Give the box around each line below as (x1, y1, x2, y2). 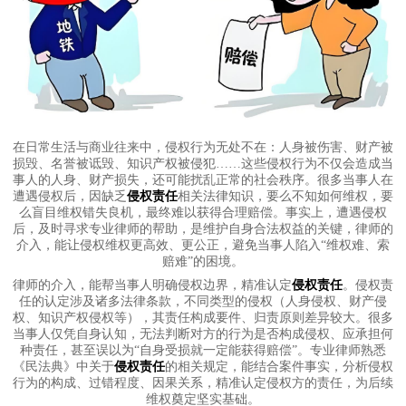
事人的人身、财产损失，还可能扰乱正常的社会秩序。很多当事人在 (13, 173, 393, 188)
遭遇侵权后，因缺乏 (13, 189, 127, 204)
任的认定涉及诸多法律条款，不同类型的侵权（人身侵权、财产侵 (19, 295, 387, 309)
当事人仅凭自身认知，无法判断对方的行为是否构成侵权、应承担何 (13, 327, 393, 342)
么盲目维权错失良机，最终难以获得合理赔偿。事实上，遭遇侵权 (19, 206, 387, 220)
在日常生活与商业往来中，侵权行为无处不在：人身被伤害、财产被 (13, 140, 393, 155)
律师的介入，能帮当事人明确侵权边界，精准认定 (13, 278, 292, 293)
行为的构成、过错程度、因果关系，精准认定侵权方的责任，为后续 (13, 376, 393, 391)
